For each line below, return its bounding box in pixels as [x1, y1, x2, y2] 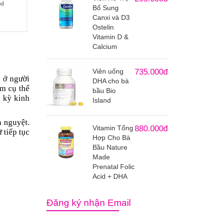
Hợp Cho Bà [93, 133, 130, 141]
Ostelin [93, 23, 114, 31]
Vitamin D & [93, 33, 128, 41]
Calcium [93, 43, 117, 50]
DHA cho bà [93, 77, 129, 85]
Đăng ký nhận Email [46, 197, 131, 208]
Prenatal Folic [93, 162, 135, 170]
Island [93, 96, 111, 104]
